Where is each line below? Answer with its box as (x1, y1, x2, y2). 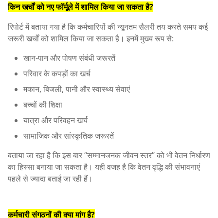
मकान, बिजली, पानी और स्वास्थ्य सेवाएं (23, 83, 130, 94)
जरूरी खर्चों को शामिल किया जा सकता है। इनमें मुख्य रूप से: (8, 33, 174, 44)
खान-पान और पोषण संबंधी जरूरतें (23, 52, 115, 63)
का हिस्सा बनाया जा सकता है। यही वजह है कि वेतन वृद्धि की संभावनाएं (8, 161, 200, 172)
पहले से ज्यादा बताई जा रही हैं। (8, 173, 93, 184)
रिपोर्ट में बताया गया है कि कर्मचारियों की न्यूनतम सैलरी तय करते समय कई (8, 21, 208, 32)
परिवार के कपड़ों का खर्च (23, 68, 91, 79)
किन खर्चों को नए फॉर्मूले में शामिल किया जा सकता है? (8, 1, 153, 12)
